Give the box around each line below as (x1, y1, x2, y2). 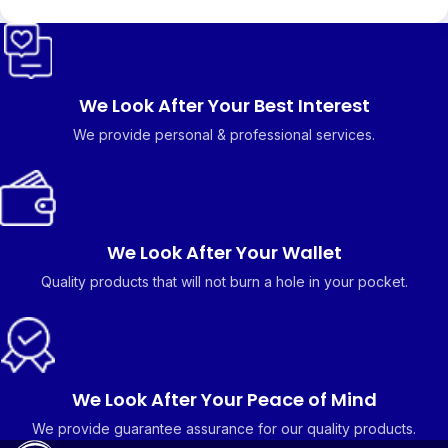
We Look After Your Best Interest (78, 93, 370, 119)
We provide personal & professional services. (73, 126, 375, 144)
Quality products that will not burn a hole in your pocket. (40, 273, 408, 291)
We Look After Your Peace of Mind (71, 387, 377, 413)
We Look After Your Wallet (106, 240, 342, 266)
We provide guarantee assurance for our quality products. (32, 420, 416, 438)
